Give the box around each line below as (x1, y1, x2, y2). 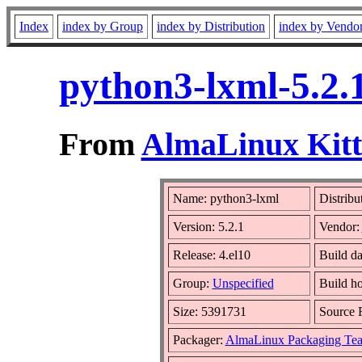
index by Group (62, 19, 143, 33)
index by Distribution (157, 19, 265, 33)
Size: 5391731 (172, 304, 246, 318)
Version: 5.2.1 (172, 219, 244, 234)
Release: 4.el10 (172, 247, 250, 262)
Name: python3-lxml (172, 191, 279, 205)
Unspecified (212, 276, 274, 290)
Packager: (172, 332, 225, 347)
